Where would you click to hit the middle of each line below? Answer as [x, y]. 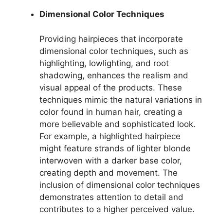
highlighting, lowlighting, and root [104, 63]
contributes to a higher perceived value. [117, 209]
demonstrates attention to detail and [111, 197]
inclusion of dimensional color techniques [120, 185]
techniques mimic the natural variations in [121, 100]
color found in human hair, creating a [111, 112]
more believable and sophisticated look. [118, 124]
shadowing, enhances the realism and [114, 75]
